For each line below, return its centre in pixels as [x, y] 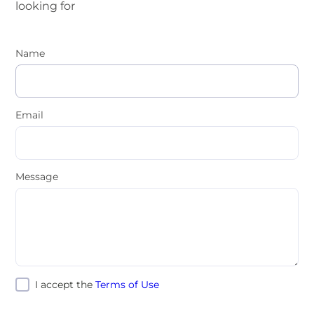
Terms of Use [128, 285]
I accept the [66, 285]
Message [37, 177]
